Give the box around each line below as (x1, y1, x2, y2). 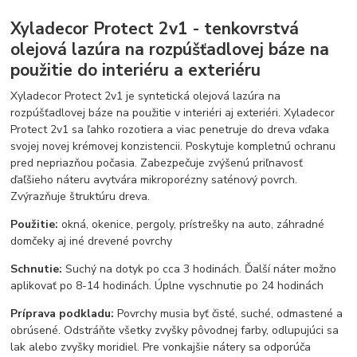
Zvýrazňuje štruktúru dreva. (10, 189, 151, 205)
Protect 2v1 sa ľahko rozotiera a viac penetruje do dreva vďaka (10, 122, 330, 138)
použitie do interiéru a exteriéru (10, 59, 261, 82)
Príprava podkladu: (10, 306, 118, 322)
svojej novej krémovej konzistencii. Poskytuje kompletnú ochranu (10, 139, 336, 155)
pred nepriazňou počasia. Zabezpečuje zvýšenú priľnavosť (10, 155, 304, 171)
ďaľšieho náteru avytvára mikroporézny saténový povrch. (10, 172, 298, 188)
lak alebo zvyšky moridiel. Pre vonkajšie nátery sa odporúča (10, 339, 312, 355)
